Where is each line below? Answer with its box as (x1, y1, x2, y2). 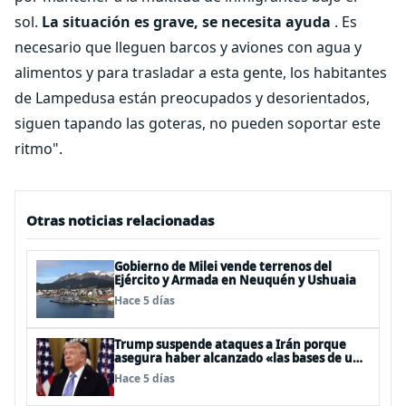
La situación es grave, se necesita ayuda (42, 12, 331, 32)
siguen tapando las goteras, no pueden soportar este (14, 113, 381, 133)
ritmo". (14, 139, 63, 159)
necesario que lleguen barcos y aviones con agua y (14, 37, 362, 57)
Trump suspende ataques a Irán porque (114, 336, 346, 353)
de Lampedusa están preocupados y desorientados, (14, 88, 370, 108)
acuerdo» (114, 363, 170, 380)
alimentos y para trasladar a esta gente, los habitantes (14, 63, 387, 82)
